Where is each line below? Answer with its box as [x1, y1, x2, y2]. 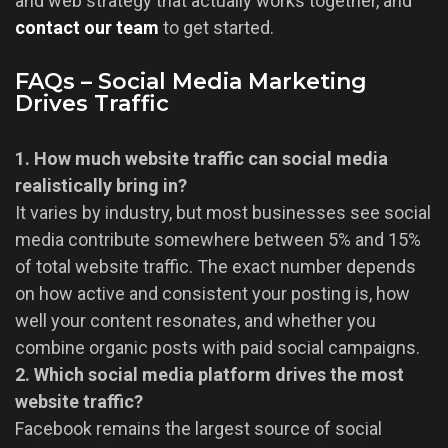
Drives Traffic [15, 90, 169, 118]
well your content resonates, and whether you [15, 310, 376, 332]
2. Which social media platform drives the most [15, 364, 404, 386]
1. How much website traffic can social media [15, 148, 388, 170]
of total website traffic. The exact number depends [15, 256, 416, 278]
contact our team [15, 17, 159, 39]
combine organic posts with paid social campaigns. [15, 337, 420, 359]
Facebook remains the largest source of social [15, 418, 382, 440]
